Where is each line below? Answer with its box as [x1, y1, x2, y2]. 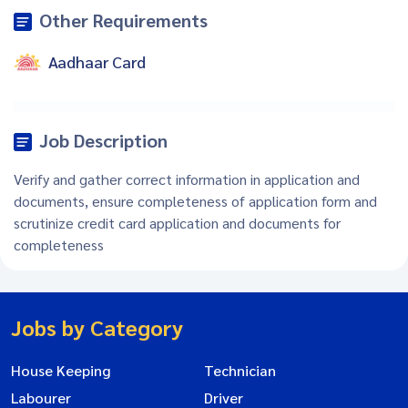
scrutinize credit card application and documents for [14, 212, 341, 232]
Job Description [39, 127, 168, 152]
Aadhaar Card [48, 51, 146, 73]
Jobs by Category [11, 311, 183, 342]
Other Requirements [39, 7, 208, 32]
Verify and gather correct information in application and [14, 168, 360, 189]
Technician [204, 360, 276, 380]
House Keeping [11, 360, 110, 380]
